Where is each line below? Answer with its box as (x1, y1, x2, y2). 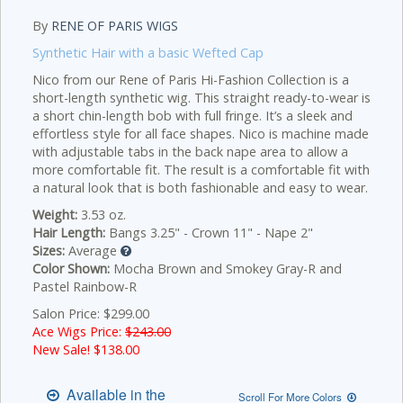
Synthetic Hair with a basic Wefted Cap (32, 44, 264, 61)
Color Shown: (32, 260, 110, 277)
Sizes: (32, 242, 65, 259)
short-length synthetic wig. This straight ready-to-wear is (32, 89, 371, 106)
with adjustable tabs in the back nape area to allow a (32, 143, 348, 160)
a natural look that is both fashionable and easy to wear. (32, 179, 368, 196)
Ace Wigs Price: (32, 323, 125, 340)
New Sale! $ (32, 341, 101, 358)
